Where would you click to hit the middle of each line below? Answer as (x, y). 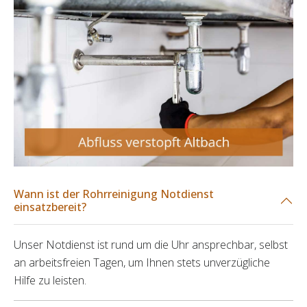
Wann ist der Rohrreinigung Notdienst (114, 194)
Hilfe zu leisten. (50, 281)
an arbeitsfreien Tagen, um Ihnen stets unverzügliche (142, 263)
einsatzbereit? (50, 207)
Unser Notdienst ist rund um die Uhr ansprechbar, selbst (151, 245)
